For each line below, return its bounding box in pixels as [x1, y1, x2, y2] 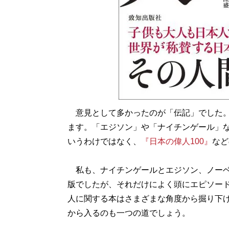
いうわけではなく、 [67, 137, 141, 146]
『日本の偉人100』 [141, 137, 212, 146]
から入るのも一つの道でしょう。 [67, 209, 190, 217]
